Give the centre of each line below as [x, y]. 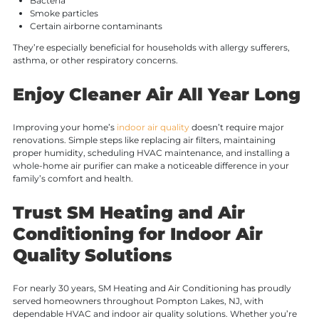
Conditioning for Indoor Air [137, 234]
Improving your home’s [64, 127]
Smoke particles [64, 14]
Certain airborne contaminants [96, 26]
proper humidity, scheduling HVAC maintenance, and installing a [151, 153]
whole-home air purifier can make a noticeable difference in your [151, 166]
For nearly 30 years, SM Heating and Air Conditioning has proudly [152, 288]
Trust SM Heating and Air [129, 213]
